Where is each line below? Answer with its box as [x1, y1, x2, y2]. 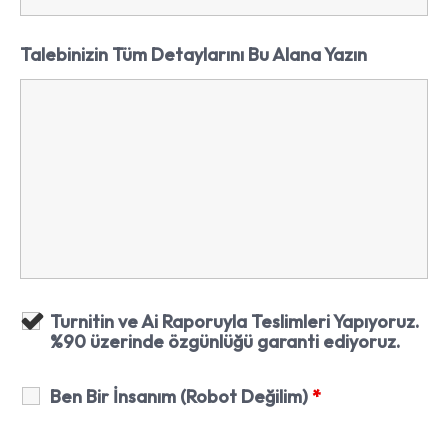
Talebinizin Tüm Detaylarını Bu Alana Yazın [20, 43, 367, 67]
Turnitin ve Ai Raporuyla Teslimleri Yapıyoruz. [50, 310, 419, 334]
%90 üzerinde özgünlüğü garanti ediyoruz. [50, 330, 400, 354]
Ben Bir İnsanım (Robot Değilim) [50, 385, 312, 409]
